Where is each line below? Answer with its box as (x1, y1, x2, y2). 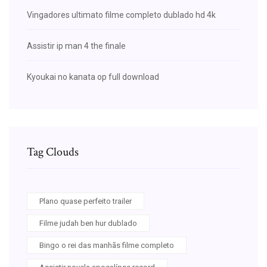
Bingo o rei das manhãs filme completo (39, 240, 174, 250)
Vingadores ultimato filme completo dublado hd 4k (27, 10, 216, 20)
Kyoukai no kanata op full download (27, 72, 159, 82)
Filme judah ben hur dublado (39, 218, 137, 228)
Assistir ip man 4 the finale (27, 41, 126, 51)
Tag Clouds (27, 144, 79, 160)
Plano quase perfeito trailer (39, 196, 132, 206)
